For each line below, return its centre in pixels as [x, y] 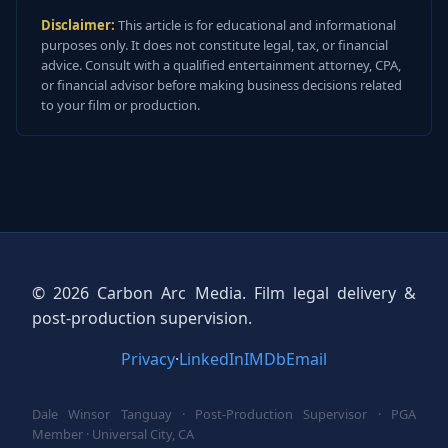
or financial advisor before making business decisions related [221, 85]
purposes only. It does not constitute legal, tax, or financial [214, 45]
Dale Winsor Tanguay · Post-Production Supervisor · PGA [224, 414]
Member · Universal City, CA [113, 434]
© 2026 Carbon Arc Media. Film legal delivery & [224, 293]
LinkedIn [211, 359]
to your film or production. [120, 105]
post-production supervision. [142, 318]
